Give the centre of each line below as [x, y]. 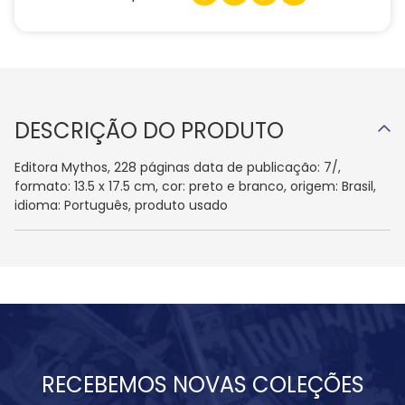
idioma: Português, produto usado [121, 206]
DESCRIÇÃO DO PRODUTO [149, 131]
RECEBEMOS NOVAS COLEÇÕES [202, 384]
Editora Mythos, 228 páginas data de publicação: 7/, [178, 168]
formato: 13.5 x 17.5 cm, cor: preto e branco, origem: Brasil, [195, 187]
